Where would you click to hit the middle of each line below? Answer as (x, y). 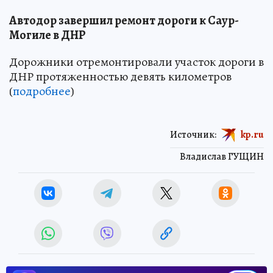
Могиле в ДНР (48, 35)
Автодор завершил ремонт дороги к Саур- (124, 20)
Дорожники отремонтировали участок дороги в (136, 62)
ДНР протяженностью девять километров (120, 76)
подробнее (42, 91)
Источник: (193, 134)
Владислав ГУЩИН (222, 156)
